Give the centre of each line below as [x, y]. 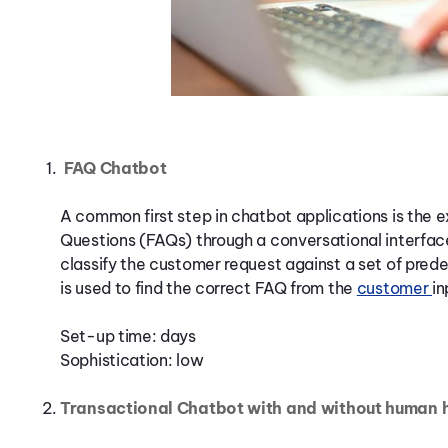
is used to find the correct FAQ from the [208, 288]
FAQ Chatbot [115, 168]
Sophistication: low [132, 360]
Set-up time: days [128, 336]
